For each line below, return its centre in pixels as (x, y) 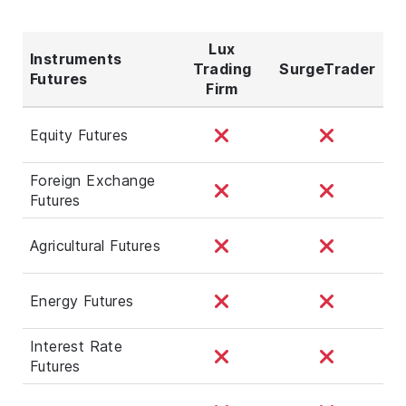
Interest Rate (77, 346)
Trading (222, 68)
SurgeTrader (328, 68)
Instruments (76, 58)
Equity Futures (79, 135)
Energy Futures (82, 300)
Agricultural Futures (95, 245)
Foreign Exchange (93, 180)
